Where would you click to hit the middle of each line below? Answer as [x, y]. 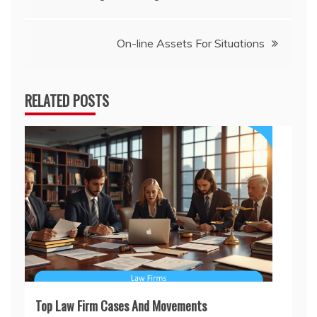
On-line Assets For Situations [191, 43]
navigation [67, 27]
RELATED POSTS [67, 100]
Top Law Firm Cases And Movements [121, 305]
